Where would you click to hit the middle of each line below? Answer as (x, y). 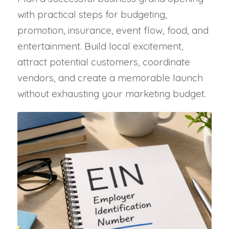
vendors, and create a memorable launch (110, 78)
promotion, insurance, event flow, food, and (113, 30)
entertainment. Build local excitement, (100, 46)
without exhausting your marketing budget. (111, 94)
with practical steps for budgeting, (92, 15)
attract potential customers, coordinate (104, 62)
